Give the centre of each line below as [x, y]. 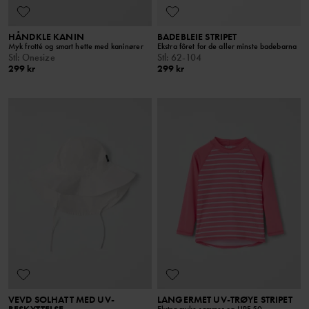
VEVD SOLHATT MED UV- [61, 299]
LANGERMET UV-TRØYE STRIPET [225, 299]
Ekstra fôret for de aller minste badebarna [227, 46]
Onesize [38, 57]
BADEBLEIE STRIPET [197, 36]
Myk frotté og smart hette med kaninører [76, 46]
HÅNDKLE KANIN [46, 36]
